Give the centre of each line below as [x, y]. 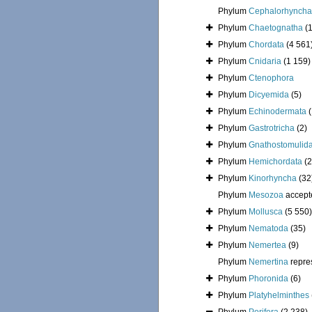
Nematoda [268, 229]
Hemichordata [275, 162]
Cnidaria [265, 62]
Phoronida [268, 279]
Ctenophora [271, 78]
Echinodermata [278, 112]
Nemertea [267, 245]
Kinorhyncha [273, 179]
